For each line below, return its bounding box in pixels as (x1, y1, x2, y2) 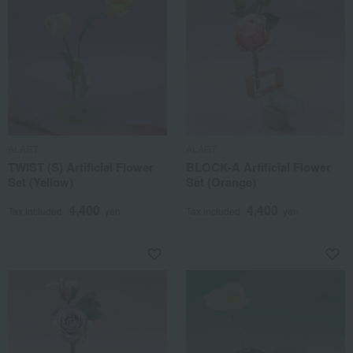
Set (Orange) (186, 173, 256, 191)
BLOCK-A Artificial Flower (186, 158, 331, 176)
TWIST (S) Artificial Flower (8, 158, 154, 176)
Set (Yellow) (8, 173, 73, 191)
